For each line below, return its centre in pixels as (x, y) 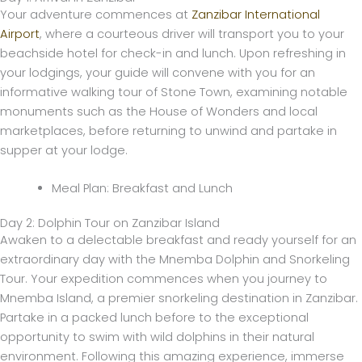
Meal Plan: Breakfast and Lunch (142, 188)
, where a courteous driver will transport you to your (192, 34)
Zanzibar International (256, 14)
